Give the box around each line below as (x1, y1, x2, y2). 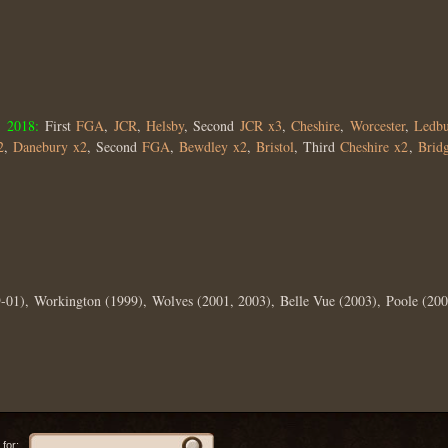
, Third (294, 136, 341, 156)
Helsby (145, 115, 184, 135)
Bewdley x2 (179, 136, 248, 156)
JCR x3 (239, 115, 282, 135)
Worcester (349, 115, 405, 135)
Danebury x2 (12, 136, 87, 156)
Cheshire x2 (340, 136, 409, 156)
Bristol (256, 136, 295, 156)
